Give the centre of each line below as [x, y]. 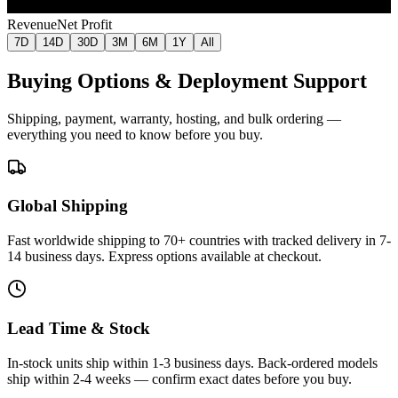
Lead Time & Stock [79, 328]
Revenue [32, 24]
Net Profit [84, 24]
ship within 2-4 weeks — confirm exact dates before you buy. [179, 378]
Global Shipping [68, 206]
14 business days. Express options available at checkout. [164, 257]
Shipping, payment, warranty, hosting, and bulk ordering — [174, 118]
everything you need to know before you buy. [135, 134]
